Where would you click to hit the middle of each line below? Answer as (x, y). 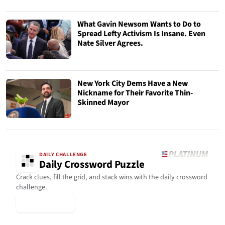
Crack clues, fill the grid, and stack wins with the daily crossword (112, 177)
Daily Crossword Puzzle (92, 165)
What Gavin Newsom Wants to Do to (139, 24)
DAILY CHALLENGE (63, 155)
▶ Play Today (45, 203)
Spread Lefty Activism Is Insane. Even (141, 34)
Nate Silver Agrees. (110, 43)
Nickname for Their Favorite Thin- (135, 93)
